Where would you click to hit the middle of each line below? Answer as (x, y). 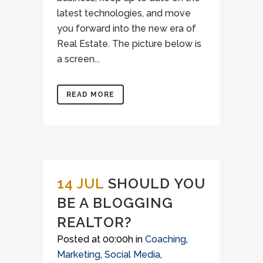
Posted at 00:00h (95, 239)
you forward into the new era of (127, 28)
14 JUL (80, 183)
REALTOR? (95, 222)
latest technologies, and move (124, 13)
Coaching (166, 239)
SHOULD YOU (157, 183)
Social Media (132, 254)
